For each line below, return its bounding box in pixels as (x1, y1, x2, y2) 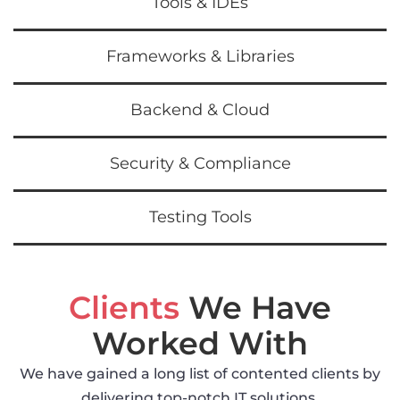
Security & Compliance (109, 154, 291, 174)
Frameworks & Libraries (105, 46, 295, 67)
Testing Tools (148, 207, 252, 228)
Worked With (92, 324, 308, 363)
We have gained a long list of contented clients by (20, 365, 380, 383)
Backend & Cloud (130, 100, 270, 121)
